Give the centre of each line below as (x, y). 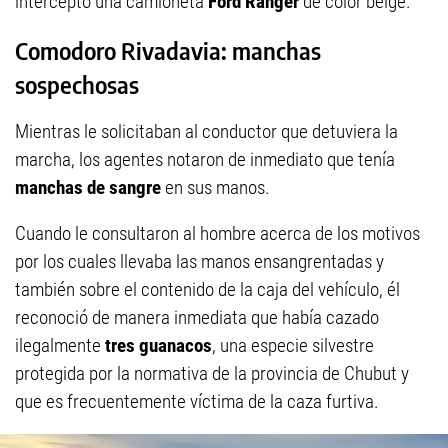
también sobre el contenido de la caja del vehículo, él (207, 290)
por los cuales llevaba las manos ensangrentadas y (199, 262)
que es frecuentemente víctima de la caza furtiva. (197, 402)
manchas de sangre (88, 188)
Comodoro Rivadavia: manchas (168, 51)
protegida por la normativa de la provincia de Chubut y (212, 374)
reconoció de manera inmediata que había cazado (197, 318)
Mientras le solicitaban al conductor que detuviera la (206, 132)
